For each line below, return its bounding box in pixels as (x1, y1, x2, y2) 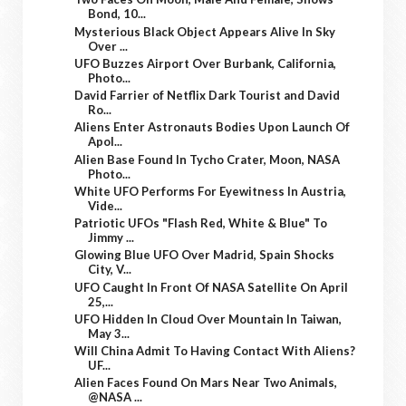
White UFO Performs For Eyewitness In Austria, (74, 183, 347, 198)
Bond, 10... (88, 6, 147, 22)
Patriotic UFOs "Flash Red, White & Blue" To (74, 216, 328, 231)
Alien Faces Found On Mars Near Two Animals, (74, 375, 338, 391)
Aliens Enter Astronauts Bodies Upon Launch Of (74, 120, 351, 135)
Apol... (88, 134, 123, 150)
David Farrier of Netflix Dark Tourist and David (74, 88, 341, 103)
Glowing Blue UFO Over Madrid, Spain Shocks (74, 247, 335, 263)
